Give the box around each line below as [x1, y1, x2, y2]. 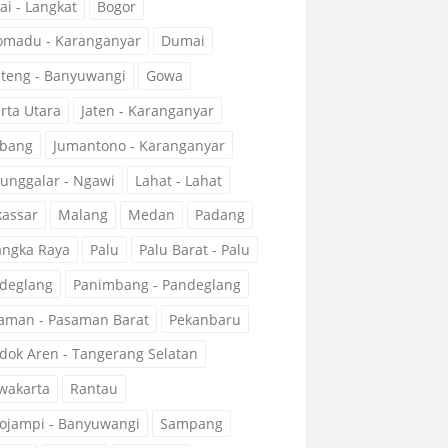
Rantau [70, 379, 118, 399]
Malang [58, 205, 108, 225]
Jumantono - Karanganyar [53, 135, 225, 155]
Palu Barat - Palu [139, 240, 250, 260]
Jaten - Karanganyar [81, 100, 214, 120]
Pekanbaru [169, 309, 241, 329]
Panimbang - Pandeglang [73, 274, 241, 294]
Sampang [160, 413, 223, 433]
